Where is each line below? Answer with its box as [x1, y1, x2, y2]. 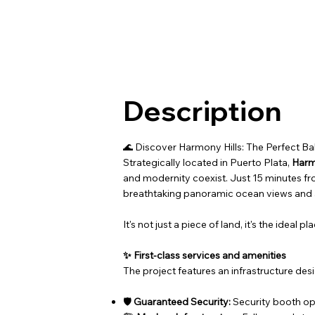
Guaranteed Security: [134, 295, 231, 308]
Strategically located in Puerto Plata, [123, 155, 292, 169]
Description [123, 92, 282, 128]
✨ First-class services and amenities [123, 248, 287, 262]
